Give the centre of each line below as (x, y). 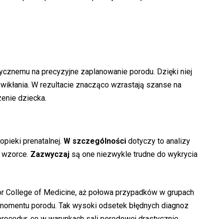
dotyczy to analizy (158, 141)
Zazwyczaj (50, 154)
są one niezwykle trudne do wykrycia (133, 154)
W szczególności (95, 141)
